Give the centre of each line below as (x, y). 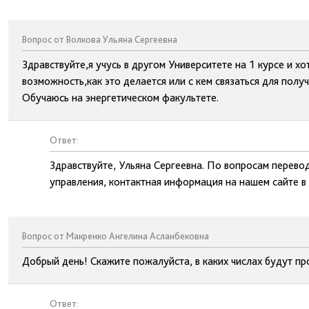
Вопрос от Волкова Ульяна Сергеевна (100, 39)
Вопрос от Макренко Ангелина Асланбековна (116, 236)
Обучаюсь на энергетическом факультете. (120, 98)
